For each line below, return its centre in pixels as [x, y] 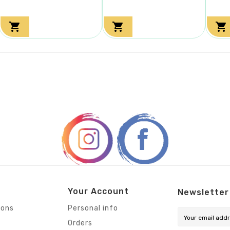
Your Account [98, 191]
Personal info [93, 208]
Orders [80, 223]
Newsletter [203, 193]
